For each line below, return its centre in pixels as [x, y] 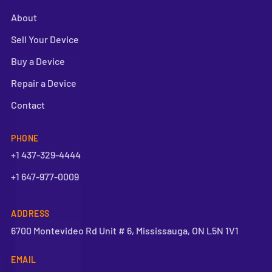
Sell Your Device [45, 39]
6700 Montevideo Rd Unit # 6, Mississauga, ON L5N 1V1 [125, 231]
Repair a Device [44, 83]
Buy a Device [38, 61]
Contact [28, 105]
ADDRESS [30, 214]
